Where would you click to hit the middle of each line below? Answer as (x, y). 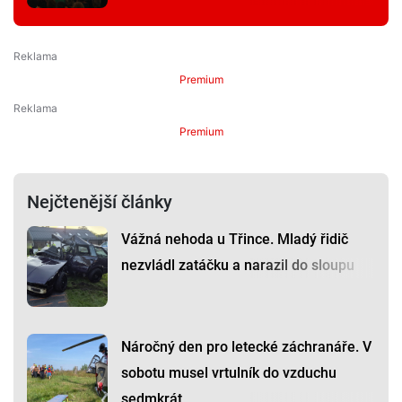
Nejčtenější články (100, 202)
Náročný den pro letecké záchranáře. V (246, 347)
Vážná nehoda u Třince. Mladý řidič (235, 240)
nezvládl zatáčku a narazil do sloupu (238, 266)
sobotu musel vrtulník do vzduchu (229, 373)
